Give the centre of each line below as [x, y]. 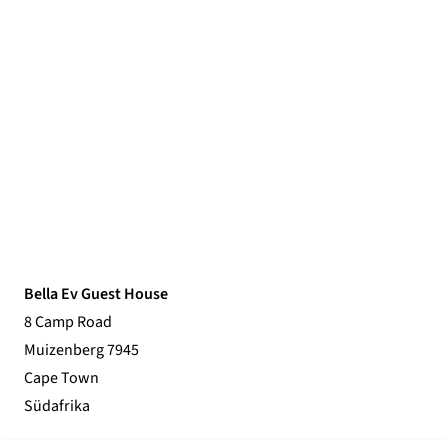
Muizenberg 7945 [81, 349]
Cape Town [61, 377]
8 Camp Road [68, 321]
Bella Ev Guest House [96, 293]
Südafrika [57, 405]
